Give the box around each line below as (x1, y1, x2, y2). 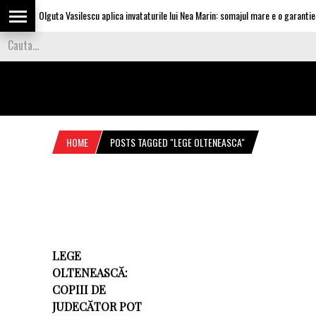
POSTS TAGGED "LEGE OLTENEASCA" (110, 135, 245, 150)
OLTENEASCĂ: (52, 265, 128, 280)
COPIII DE (52, 282, 106, 297)
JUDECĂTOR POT (52, 299, 142, 314)
